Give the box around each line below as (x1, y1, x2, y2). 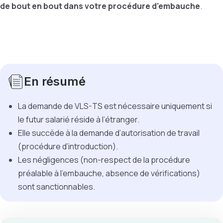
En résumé (24, 74, 86, 89)
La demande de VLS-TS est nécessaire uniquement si (18, 101, 212, 111)
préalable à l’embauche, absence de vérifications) (18, 168, 200, 179)
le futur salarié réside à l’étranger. (18, 114, 139, 125)
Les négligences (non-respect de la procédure (18, 154, 190, 165)
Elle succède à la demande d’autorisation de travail (18, 127, 200, 138)
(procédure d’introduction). (18, 141, 118, 152)
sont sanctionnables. (18, 181, 95, 192)
